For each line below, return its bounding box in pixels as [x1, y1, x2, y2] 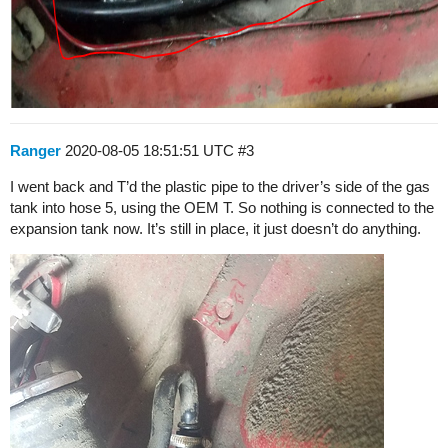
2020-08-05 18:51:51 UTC [65, 142, 238, 159]
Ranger [10, 142, 61, 159]
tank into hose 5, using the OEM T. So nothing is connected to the [10, 199, 434, 216]
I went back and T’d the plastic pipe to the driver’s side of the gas [10, 178, 430, 195]
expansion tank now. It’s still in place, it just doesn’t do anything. [10, 220, 421, 237]
